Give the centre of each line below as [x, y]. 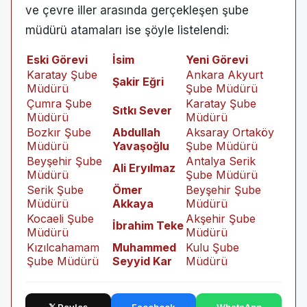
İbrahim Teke [148, 225]
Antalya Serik [221, 161]
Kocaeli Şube [60, 219]
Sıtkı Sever [142, 110]
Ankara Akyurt [224, 75]
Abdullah [136, 132]
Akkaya [133, 204]
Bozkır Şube [59, 132]
